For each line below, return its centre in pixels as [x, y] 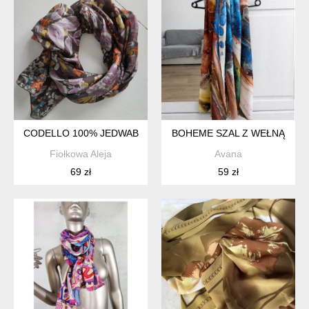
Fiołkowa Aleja [81, 153]
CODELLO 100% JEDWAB [81, 133]
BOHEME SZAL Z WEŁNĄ [228, 133]
